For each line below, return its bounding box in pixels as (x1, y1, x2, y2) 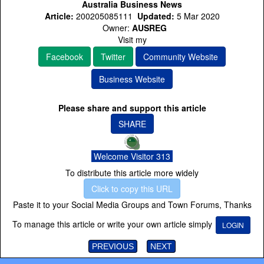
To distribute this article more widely (65, 167, 199, 179)
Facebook (46, 51, 83, 63)
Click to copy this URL (91, 183, 173, 195)
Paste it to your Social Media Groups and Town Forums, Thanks (12, 199, 252, 211)
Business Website (99, 73, 165, 85)
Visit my (117, 34, 147, 46)
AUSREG (132, 22, 167, 34)
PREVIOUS (92, 242, 134, 252)
